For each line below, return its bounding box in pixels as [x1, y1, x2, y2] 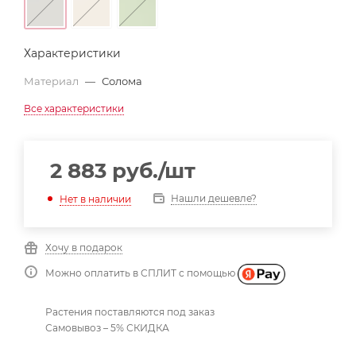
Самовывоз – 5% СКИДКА [45, 321, 169, 334]
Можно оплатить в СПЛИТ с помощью [45, 267, 238, 280]
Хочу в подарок [45, 242, 122, 253]
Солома [102, 75, 142, 87]
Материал [24, 75, 81, 87]
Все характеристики [24, 103, 124, 114]
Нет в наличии [60, 192, 131, 205]
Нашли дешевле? [171, 192, 257, 204]
